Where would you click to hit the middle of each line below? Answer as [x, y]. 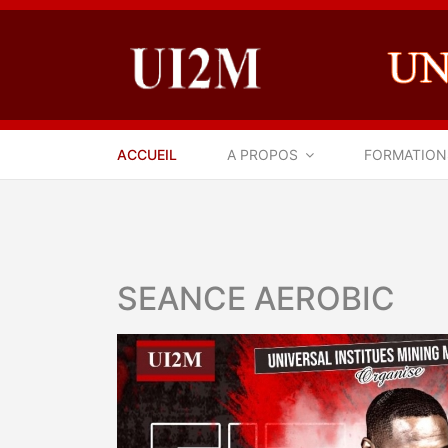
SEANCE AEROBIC [256, 298]
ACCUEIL [147, 154]
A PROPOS [262, 154]
